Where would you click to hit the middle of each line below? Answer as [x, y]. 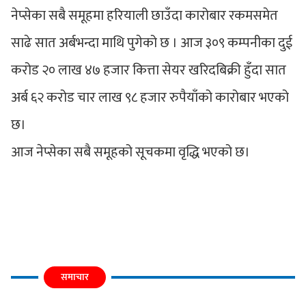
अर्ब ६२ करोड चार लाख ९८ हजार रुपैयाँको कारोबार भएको [150, 97]
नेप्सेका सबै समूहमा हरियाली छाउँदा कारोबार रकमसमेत [144, 15]
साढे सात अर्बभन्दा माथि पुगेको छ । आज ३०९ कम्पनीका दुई [152, 43]
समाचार [75, 277]
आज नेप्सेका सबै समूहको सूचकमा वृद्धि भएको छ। [130, 152]
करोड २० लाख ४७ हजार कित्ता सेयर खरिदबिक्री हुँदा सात [149, 70]
